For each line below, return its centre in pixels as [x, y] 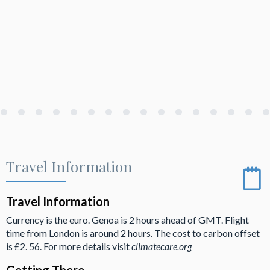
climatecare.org [162, 246]
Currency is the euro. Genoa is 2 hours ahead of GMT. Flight [127, 219]
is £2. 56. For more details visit [69, 246]
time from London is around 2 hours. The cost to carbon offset [133, 233]
